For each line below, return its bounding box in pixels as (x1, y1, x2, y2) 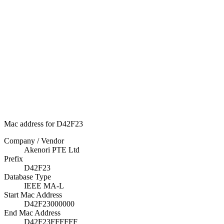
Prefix (4, 154, 23, 163)
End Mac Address (4, 208, 60, 217)
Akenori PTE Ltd (24, 145, 79, 154)
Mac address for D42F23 (4, 119, 83, 128)
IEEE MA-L (24, 181, 64, 190)
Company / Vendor (4, 136, 64, 145)
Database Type (4, 172, 51, 181)
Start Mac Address (4, 190, 62, 199)
